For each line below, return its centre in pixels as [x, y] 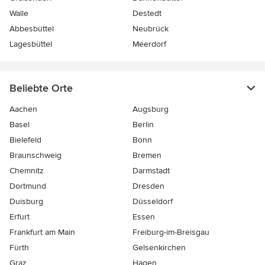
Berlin [143, 125]
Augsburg [151, 109]
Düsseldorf [153, 202]
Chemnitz [27, 171]
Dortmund [28, 186]
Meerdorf [149, 44]
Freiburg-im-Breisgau [171, 232]
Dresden [148, 186]
